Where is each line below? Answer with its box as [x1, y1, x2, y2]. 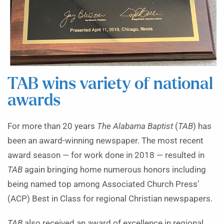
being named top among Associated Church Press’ [7, 179, 199, 189]
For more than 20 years [7, 121, 97, 131]
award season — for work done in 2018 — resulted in [7, 150, 204, 160]
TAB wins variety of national [7, 75, 213, 92]
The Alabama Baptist [97, 121, 173, 131]
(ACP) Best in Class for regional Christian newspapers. [7, 193, 212, 203]
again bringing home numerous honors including [22, 164, 206, 174]
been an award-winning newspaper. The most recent [7, 135, 203, 145]
